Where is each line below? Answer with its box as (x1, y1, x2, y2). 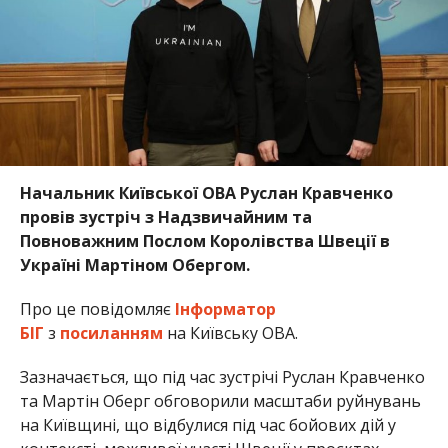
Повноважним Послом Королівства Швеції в (19, 230, 390, 253)
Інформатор (174, 298, 276, 321)
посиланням (59, 322, 163, 345)
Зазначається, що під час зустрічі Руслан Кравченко (19, 366, 425, 389)
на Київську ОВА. (162, 322, 298, 345)
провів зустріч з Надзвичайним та (19, 206, 312, 229)
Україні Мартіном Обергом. (19, 254, 254, 277)
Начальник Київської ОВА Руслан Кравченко (19, 182, 393, 205)
